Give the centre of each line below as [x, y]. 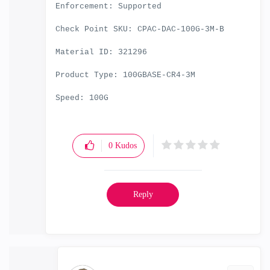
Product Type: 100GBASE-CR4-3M [125, 75]
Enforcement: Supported [108, 6]
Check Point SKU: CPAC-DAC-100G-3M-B [140, 29]
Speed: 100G [82, 98]
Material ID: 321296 [101, 52]
